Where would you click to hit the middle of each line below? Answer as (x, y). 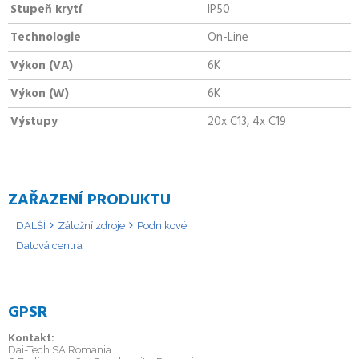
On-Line (228, 38)
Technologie (46, 38)
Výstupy (34, 122)
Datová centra (49, 246)
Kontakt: (31, 338)
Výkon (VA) (42, 66)
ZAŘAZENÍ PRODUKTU (89, 200)
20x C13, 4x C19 (247, 122)
